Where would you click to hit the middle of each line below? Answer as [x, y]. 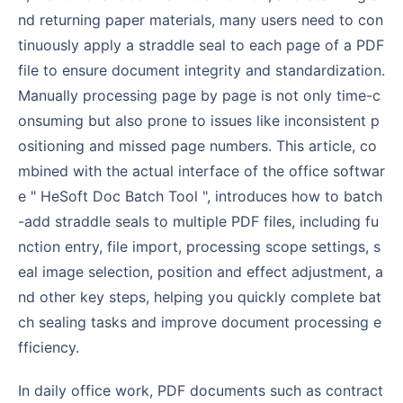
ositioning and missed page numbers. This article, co [197, 145]
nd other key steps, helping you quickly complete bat [200, 296]
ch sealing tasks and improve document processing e [200, 322]
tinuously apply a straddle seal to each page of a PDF [201, 45]
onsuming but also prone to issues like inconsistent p [199, 120]
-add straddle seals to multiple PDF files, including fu [198, 221]
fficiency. [49, 347]
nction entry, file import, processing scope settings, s [199, 246]
